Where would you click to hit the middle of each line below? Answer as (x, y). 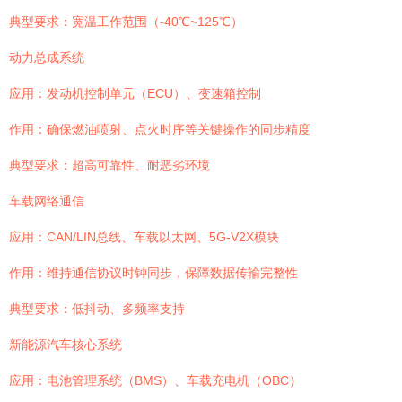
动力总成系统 (47, 57)
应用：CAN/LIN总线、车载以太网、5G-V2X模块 (144, 237)
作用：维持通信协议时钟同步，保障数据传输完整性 (153, 273)
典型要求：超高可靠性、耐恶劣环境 (109, 165)
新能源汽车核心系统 (66, 345)
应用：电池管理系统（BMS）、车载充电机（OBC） (155, 380)
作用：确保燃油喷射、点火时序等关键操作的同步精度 (160, 129)
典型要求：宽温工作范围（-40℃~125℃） (126, 22)
